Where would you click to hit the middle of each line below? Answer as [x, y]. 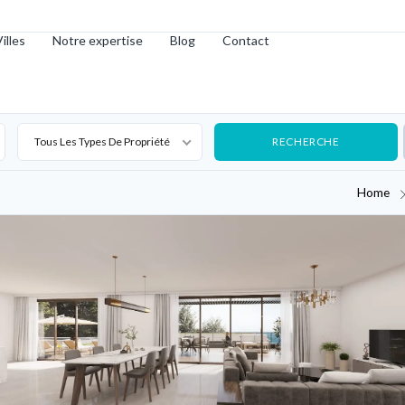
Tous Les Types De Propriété [102, 141]
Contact [246, 40]
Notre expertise [98, 40]
